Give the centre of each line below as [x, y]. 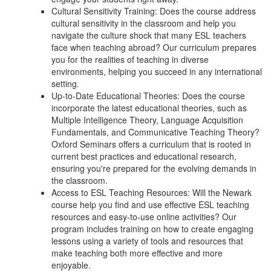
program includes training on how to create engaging [152, 229]
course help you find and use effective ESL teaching [150, 205]
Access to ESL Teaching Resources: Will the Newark [152, 193]
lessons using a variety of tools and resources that [147, 241]
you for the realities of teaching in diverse [130, 60]
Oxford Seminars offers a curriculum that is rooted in [151, 144]
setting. [65, 84]
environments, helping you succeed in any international [157, 72]
